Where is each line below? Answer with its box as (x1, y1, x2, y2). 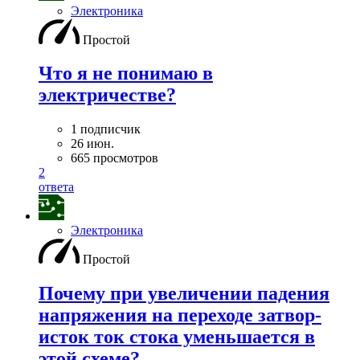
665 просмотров (71, 151, 158, 166)
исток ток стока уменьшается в (39, 326, 315, 348)
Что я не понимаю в (39, 63, 213, 84)
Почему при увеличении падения (39, 283, 329, 305)
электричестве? (39, 84, 176, 106)
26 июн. (71, 137, 114, 151)
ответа (39, 180, 74, 194)
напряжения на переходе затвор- (39, 305, 321, 326)
